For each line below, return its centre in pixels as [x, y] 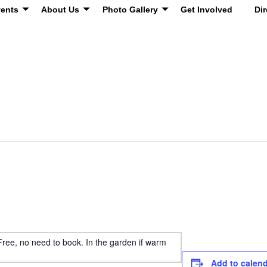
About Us [60, 10]
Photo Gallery [130, 10]
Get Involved [207, 10]
